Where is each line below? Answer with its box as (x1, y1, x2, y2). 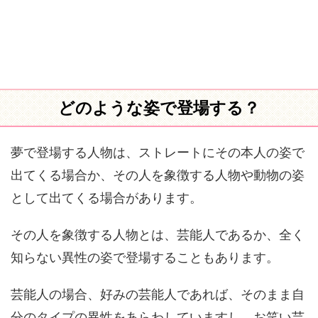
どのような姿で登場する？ (58, 98, 260, 118)
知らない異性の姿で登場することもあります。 (11, 250, 279, 265)
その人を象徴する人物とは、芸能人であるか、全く (11, 227, 305, 242)
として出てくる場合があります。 (11, 190, 202, 205)
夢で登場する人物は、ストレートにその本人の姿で (11, 145, 305, 160)
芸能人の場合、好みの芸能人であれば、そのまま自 (11, 287, 305, 302)
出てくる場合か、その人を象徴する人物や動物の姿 (11, 168, 305, 182)
